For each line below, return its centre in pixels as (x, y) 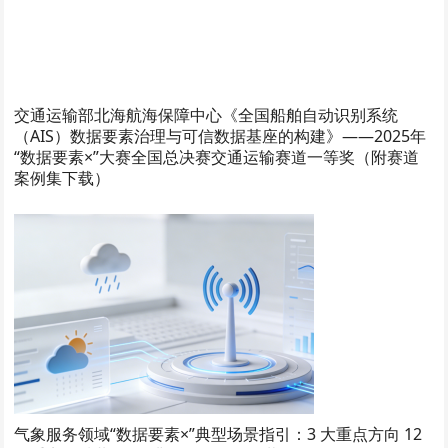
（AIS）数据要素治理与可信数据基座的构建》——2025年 (220, 135)
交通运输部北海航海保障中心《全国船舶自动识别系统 (206, 114)
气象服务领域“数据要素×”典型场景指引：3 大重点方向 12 (218, 433)
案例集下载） (62, 177)
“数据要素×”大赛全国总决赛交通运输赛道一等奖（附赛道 (217, 156)
